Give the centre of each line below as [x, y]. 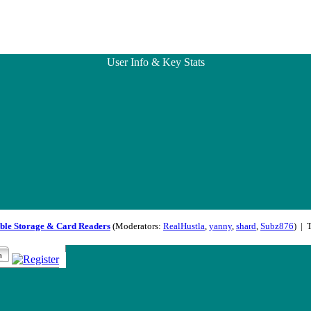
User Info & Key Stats [155, 62]
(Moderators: [137, 226]
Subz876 [277, 226]
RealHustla [184, 226]
